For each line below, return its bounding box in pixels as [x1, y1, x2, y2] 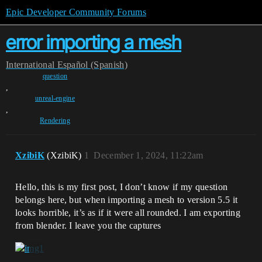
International [6, 60, 55, 70]
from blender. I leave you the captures [15, 220, 161, 230]
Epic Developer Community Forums [6, 7, 146, 17]
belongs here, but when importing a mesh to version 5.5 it [15, 195, 238, 205]
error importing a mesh [6, 31, 181, 54]
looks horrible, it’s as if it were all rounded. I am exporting [15, 208, 240, 218]
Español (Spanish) [57, 60, 127, 70]
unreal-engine [35, 94, 75, 102]
